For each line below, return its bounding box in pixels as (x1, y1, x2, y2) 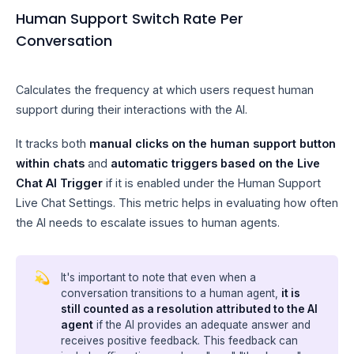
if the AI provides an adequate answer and (93, 318, 311, 331)
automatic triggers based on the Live (111, 156, 320, 171)
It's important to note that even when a (61, 270, 257, 284)
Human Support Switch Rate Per (16, 8, 243, 28)
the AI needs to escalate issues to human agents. (16, 216, 280, 230)
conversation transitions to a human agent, (61, 286, 282, 299)
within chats (16, 156, 85, 171)
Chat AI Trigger (16, 176, 103, 190)
